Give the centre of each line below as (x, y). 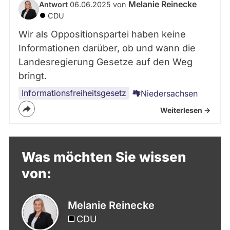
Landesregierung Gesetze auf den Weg (106, 62)
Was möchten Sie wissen (104, 157)
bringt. (33, 75)
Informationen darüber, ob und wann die (107, 48)
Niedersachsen (169, 93)
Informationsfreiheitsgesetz (74, 93)
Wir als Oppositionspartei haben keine (102, 34)
